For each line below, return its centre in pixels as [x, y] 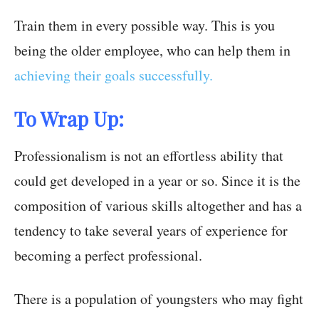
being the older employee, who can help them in [152, 51]
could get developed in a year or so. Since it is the [157, 181]
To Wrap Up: [69, 119]
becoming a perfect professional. [108, 256]
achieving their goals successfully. [114, 75]
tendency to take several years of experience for [151, 231]
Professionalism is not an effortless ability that [149, 156]
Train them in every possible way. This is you [145, 26]
